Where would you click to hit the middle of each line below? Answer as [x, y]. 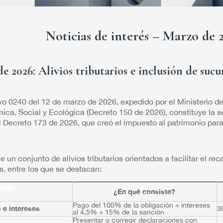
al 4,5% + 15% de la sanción [118, 212]
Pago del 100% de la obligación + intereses [141, 205]
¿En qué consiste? [145, 191]
